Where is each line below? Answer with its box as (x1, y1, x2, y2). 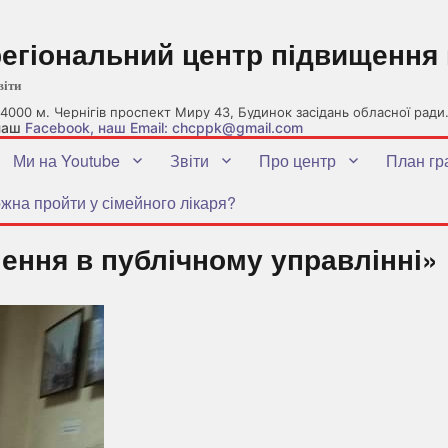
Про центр (259, 148, 336, 172)
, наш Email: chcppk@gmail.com (90, 119, 303, 136)
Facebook (25, 119, 90, 136)
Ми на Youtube (13, 148, 120, 172)
